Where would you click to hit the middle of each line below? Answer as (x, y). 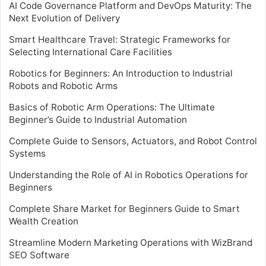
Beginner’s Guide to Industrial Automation (98, 120)
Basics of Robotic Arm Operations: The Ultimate (112, 107)
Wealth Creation (44, 221)
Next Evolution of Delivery (64, 18)
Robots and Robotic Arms (63, 86)
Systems (27, 153)
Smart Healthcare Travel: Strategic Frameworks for (120, 39)
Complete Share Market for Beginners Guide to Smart (124, 209)
